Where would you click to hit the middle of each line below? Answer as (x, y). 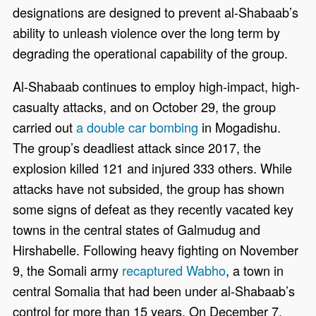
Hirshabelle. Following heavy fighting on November (156, 250)
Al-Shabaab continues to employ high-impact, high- (157, 86)
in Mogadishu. (242, 127)
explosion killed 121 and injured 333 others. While (153, 168)
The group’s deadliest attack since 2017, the (137, 148)
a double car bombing (138, 127)
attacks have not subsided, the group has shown (149, 189)
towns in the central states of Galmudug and (137, 230)
